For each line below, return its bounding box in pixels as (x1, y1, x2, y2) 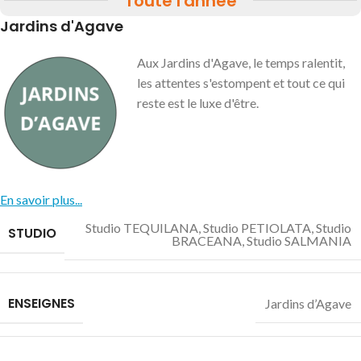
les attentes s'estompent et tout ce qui (137, 74, 345, 90)
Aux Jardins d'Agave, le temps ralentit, (137, 54, 345, 70)
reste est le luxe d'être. (137, 94, 259, 110)
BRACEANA (172, 232, 242, 248)
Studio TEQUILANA (85, 219, 198, 235)
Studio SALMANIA (247, 232, 351, 248)
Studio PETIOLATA (203, 219, 311, 235)
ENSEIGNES (8, 293, 75, 313)
